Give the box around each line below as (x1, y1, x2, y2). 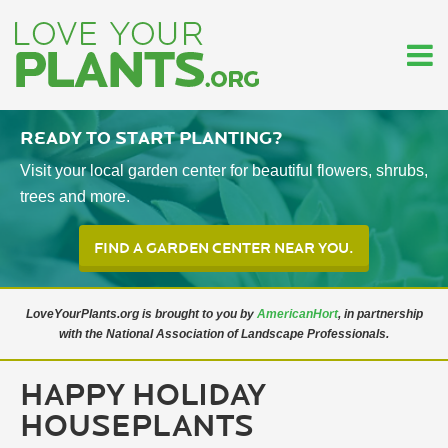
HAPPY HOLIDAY (20, 377, 266, 415)
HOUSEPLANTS (20, 408, 254, 446)
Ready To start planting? (20, 127, 283, 150)
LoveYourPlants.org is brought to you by (25, 307, 257, 321)
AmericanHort (256, 307, 338, 321)
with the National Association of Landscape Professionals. (59, 327, 389, 341)
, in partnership (337, 307, 423, 321)
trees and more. (20, 188, 134, 205)
